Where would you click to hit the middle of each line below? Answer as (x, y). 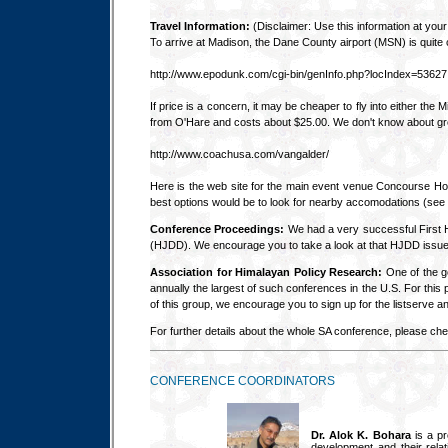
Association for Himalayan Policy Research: (266, 272)
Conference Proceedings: (217, 229)
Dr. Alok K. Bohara (361, 435)
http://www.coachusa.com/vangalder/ (239, 154)
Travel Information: (201, 26)
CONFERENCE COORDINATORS (242, 381)
